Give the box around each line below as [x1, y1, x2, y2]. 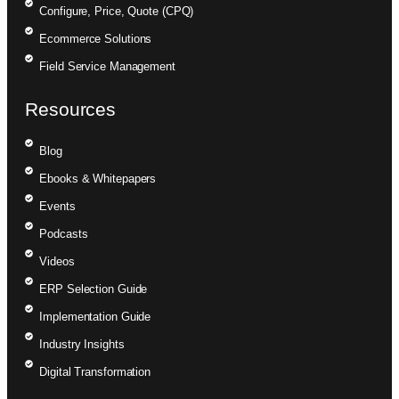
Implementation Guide [39, 310, 151, 324]
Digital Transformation [39, 365, 151, 379]
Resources [25, 99, 117, 120]
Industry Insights [39, 338, 125, 352]
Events [39, 199, 76, 214]
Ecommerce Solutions [39, 32, 152, 46]
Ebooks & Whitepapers [39, 172, 157, 186]
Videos [39, 255, 75, 269]
